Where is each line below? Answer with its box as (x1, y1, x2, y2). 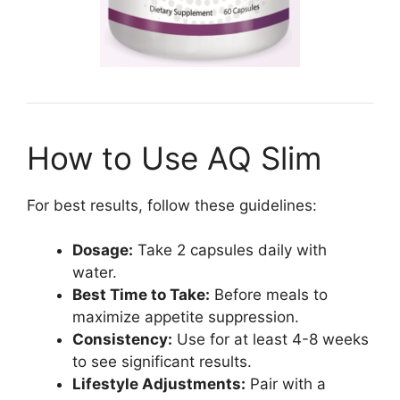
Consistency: (72, 330, 172, 349)
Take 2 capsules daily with (133, 241, 327, 260)
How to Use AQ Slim (27, 138, 321, 177)
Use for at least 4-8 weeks (172, 330, 369, 349)
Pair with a (246, 375, 326, 394)
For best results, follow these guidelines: (27, 196, 317, 214)
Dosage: (72, 241, 133, 260)
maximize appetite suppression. (72, 308, 299, 327)
